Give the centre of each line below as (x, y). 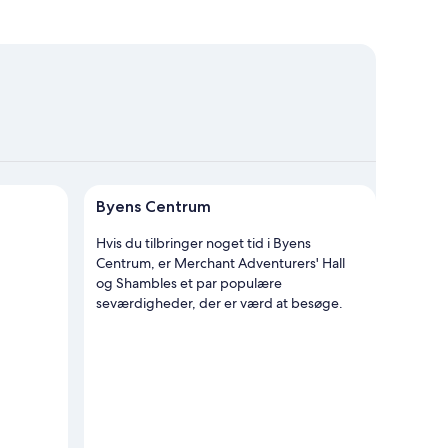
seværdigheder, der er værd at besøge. (219, 303)
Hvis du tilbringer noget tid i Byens (203, 243)
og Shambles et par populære (189, 283)
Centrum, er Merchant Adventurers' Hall (220, 263)
